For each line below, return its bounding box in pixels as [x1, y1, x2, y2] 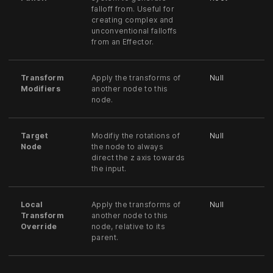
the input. [91, 164, 127, 174]
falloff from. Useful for [91, 4, 174, 14]
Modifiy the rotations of [91, 131, 180, 141]
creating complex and [91, 15, 174, 25]
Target [21, 131, 48, 141]
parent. [91, 233, 119, 243]
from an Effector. [91, 37, 154, 47]
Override [21, 222, 57, 232]
